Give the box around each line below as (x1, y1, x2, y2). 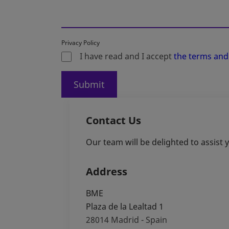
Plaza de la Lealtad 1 (86, 201, 164, 213)
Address (86, 165, 127, 179)
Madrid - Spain (111, 214, 167, 226)
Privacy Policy (61, 38, 100, 48)
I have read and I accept (80, 51, 174, 62)
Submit (74, 78, 105, 91)
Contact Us (86, 113, 141, 128)
